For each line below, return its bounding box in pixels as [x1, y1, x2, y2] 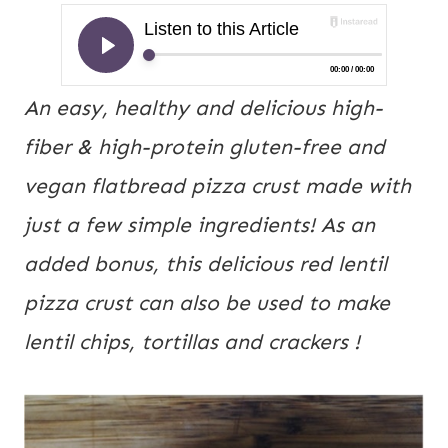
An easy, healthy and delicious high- [24, 95, 383, 122]
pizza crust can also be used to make [24, 290, 390, 317]
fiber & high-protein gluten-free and [24, 134, 385, 161]
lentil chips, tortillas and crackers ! [24, 329, 360, 356]
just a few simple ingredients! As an [24, 212, 375, 239]
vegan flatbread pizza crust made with [24, 173, 411, 200]
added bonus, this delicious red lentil [24, 251, 387, 278]
